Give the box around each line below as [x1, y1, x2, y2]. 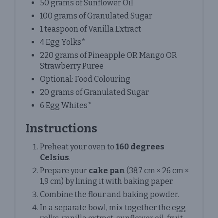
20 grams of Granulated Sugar [40, 87, 149, 97]
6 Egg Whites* [40, 100, 92, 110]
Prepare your [40, 165, 89, 175]
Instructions [25, 121, 97, 135]
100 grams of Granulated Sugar [40, 11, 152, 20]
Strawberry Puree [40, 61, 104, 71]
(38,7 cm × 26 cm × [125, 165, 189, 175]
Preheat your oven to [40, 142, 116, 151]
